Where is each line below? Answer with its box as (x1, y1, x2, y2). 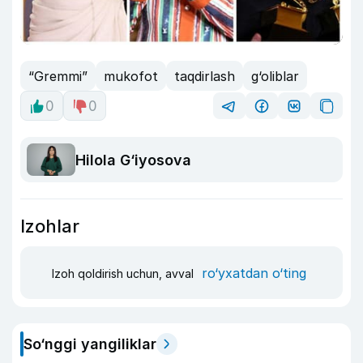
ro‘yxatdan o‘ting (202, 264, 306, 281)
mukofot (104, 67, 158, 84)
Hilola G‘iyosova (75, 151, 191, 169)
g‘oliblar (251, 67, 299, 84)
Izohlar (20, 216, 79, 237)
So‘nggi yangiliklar (23, 335, 156, 353)
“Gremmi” (28, 67, 88, 84)
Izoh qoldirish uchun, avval (52, 266, 197, 280)
